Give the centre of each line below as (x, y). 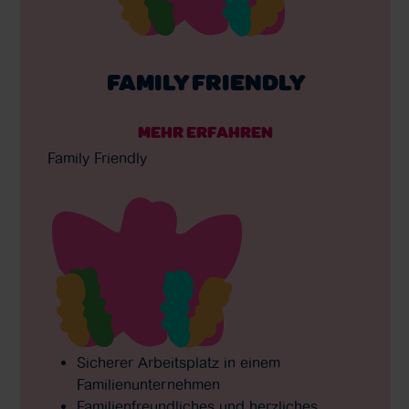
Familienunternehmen (148, 384)
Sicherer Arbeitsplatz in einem (178, 362)
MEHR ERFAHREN (205, 131)
